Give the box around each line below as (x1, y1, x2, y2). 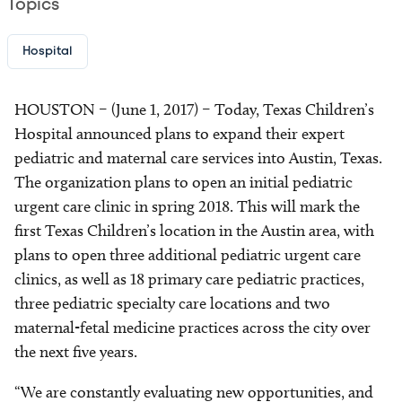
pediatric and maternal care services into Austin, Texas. (14, 148, 382, 168)
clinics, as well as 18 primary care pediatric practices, (14, 269, 364, 289)
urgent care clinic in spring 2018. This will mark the (14, 197, 360, 216)
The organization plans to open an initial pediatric (14, 172, 353, 192)
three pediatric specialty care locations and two (14, 293, 330, 313)
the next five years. (14, 342, 137, 362)
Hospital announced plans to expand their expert (14, 124, 345, 144)
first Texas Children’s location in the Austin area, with (14, 221, 374, 240)
